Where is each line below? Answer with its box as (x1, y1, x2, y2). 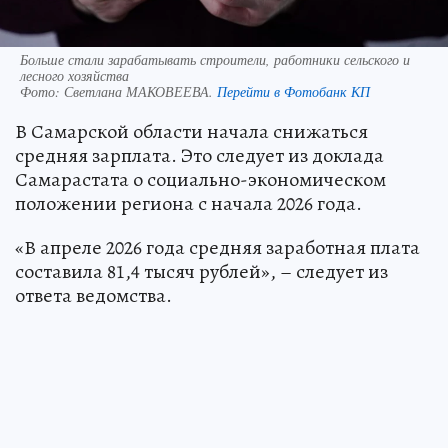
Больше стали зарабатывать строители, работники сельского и (20, 49, 410, 69)
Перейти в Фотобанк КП (217, 81, 370, 101)
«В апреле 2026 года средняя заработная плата (15, 233, 420, 261)
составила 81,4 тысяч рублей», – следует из (15, 257, 388, 285)
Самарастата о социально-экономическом (15, 165, 386, 193)
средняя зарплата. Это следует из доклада (15, 141, 384, 169)
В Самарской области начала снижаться (15, 117, 368, 145)
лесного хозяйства (20, 65, 129, 85)
